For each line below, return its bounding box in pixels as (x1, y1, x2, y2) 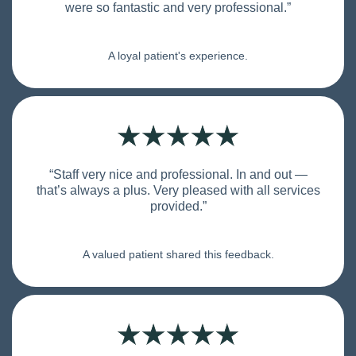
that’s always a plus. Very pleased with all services (36, 184, 320, 198)
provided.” (149, 199, 207, 214)
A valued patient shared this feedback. (82, 248, 274, 261)
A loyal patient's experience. (108, 49, 248, 63)
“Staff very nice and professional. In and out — (48, 168, 308, 182)
